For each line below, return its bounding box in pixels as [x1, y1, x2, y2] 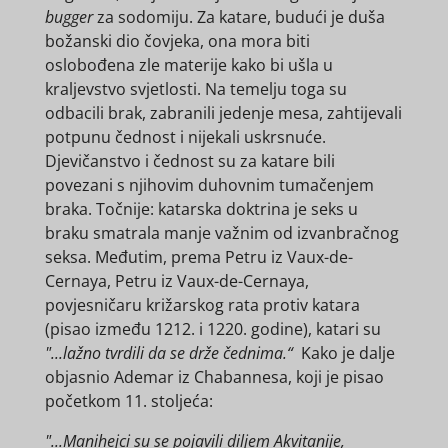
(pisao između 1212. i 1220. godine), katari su [44, 318, 381, 341]
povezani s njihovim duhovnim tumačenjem [44, 174, 374, 197]
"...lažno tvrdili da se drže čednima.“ [44, 342, 297, 365]
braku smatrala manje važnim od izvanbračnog [44, 222, 399, 245]
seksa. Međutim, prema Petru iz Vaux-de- [44, 246, 353, 269]
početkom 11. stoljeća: [44, 390, 217, 413]
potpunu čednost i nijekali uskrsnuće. [44, 126, 326, 149]
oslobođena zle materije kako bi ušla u [44, 54, 333, 77]
